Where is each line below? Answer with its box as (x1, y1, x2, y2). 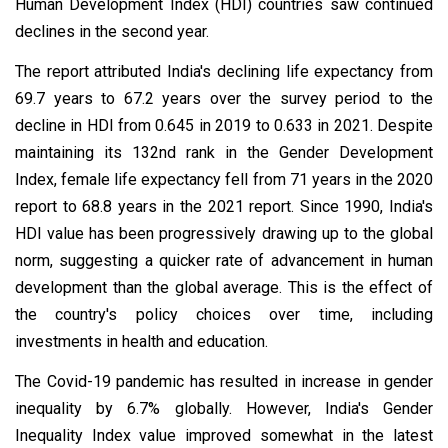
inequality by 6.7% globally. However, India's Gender (15, 398, 433, 418)
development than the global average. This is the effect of (15, 277, 433, 297)
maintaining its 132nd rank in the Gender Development (15, 142, 433, 162)
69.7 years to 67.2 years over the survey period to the (15, 88, 433, 108)
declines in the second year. (15, 21, 209, 41)
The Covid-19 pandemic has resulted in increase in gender (15, 371, 433, 391)
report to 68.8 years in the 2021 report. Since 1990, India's (15, 196, 433, 216)
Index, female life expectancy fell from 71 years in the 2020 (15, 169, 433, 189)
